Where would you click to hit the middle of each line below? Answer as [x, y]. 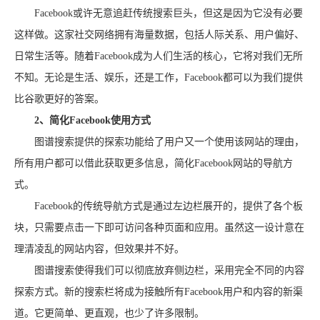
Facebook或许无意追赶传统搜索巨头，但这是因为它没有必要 [159, 13]
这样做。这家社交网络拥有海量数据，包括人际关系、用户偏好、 [159, 35]
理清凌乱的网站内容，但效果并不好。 [99, 249]
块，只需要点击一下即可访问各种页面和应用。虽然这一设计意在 [159, 227]
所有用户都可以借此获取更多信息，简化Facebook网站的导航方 [154, 163]
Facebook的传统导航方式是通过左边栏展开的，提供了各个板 [159, 206]
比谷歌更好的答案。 [59, 99]
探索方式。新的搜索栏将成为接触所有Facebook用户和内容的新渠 [159, 292]
